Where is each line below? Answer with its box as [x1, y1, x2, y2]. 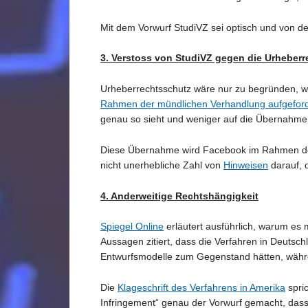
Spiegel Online [100, 221, 164, 232]
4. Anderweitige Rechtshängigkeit [100, 190, 258, 201]
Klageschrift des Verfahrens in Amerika [118, 282, 285, 293]
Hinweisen [223, 159, 268, 170]
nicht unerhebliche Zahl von [100, 159, 223, 170]
